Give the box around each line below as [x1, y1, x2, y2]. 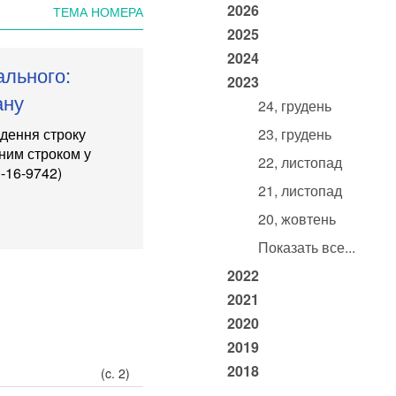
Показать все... [257, 237, 355, 257]
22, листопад [257, 152, 342, 172]
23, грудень [257, 124, 331, 144]
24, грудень [257, 95, 331, 116]
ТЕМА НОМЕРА [52, 3, 143, 20]
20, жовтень [257, 209, 336, 229]
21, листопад [257, 180, 342, 201]
